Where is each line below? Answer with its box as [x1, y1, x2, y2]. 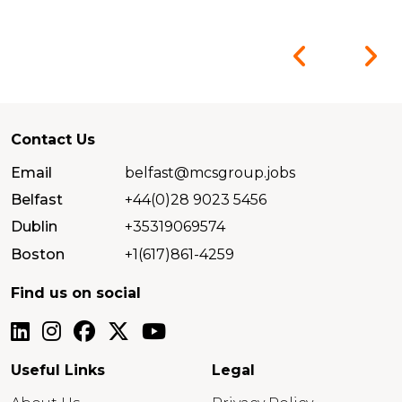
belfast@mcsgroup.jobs [125, 163, 296, 181]
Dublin [11, 218, 57, 236]
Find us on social [11, 284, 141, 302]
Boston [11, 245, 65, 263]
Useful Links [11, 362, 105, 380]
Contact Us [11, 130, 95, 148]
